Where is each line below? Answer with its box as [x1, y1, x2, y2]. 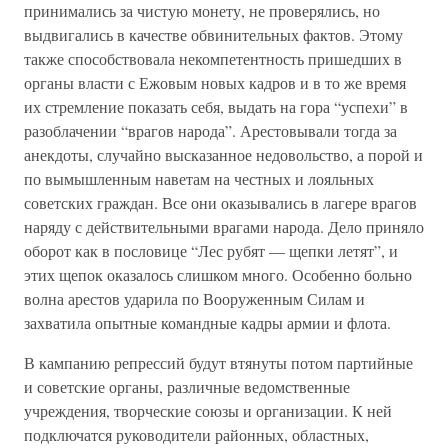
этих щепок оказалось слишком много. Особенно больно [24, 264, 412, 285]
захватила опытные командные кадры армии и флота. [24, 312, 391, 333]
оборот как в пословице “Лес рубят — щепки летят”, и [24, 240, 398, 261]
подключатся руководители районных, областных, [24, 424, 369, 445]
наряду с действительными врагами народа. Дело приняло [24, 216, 424, 237]
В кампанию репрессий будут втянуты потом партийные [24, 352, 413, 373]
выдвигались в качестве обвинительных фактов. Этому [24, 24, 403, 45]
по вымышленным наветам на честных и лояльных [24, 168, 374, 189]
